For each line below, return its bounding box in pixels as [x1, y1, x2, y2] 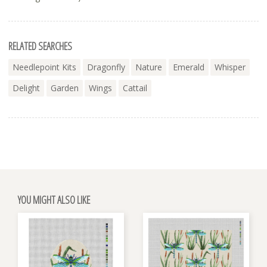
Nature [135, 61, 162, 73]
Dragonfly [86, 61, 125, 73]
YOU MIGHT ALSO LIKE [18, 193, 90, 207]
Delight [13, 82, 40, 94]
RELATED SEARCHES [8, 39, 72, 54]
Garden [50, 82, 79, 94]
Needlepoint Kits [13, 61, 76, 73]
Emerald [172, 61, 204, 73]
